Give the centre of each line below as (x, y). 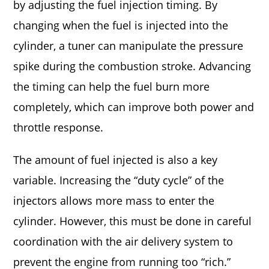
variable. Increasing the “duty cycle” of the (119, 180)
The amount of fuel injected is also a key (116, 160)
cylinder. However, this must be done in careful (133, 221)
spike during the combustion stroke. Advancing (132, 66)
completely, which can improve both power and (134, 107)
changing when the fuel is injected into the (121, 25)
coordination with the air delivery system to (123, 241)
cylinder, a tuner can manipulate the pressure (128, 46)
